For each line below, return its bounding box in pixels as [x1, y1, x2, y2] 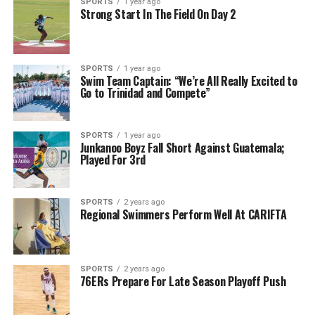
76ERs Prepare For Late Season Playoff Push [79, 273, 286, 290]
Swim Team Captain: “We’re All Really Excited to [79, 72, 297, 89]
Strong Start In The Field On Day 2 [79, 6, 236, 22]
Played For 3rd [79, 151, 146, 168]
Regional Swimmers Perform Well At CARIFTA [79, 206, 287, 223]
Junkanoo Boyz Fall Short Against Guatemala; [79, 139, 285, 156]
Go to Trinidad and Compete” [79, 84, 211, 101]
